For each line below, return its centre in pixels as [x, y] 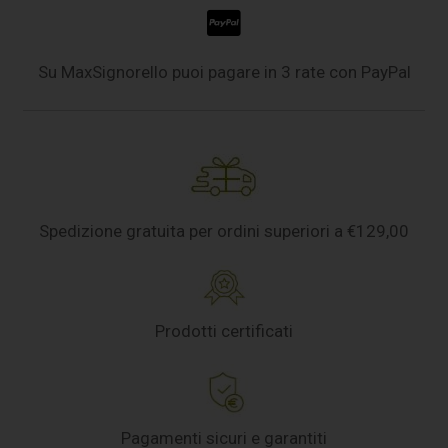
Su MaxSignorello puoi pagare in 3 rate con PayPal [224, 72]
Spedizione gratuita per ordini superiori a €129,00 [224, 231]
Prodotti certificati [224, 330]
